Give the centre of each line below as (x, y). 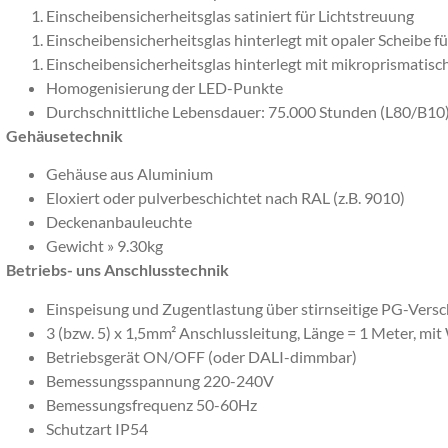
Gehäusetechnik (66, 135)
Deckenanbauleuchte (119, 222)
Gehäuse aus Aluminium (131, 174)
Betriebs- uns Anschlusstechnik (119, 270)
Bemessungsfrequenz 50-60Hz (153, 404)
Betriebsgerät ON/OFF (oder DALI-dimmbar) (203, 356)
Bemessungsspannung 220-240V (160, 380)
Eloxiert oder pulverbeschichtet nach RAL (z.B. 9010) (227, 198)
